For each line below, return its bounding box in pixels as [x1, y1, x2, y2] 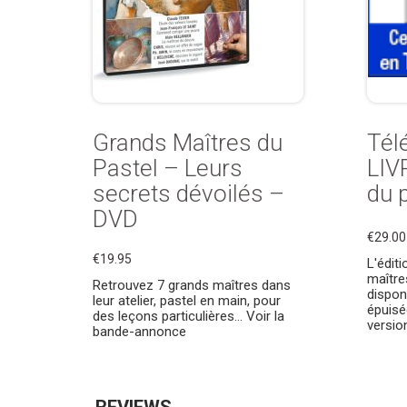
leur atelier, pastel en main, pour [93, 293, 281, 309]
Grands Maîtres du [93, 129, 283, 156]
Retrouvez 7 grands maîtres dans [93, 277, 291, 293]
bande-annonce [93, 323, 186, 340]
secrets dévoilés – [93, 180, 284, 207]
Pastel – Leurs [93, 154, 243, 182]
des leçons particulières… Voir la [93, 308, 284, 324]
